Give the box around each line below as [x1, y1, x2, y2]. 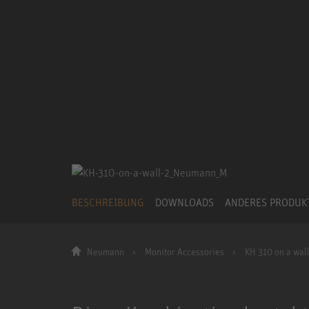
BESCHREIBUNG [72, 195, 144, 209]
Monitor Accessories [144, 246, 224, 258]
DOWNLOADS [155, 195, 214, 209]
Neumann [87, 246, 124, 258]
